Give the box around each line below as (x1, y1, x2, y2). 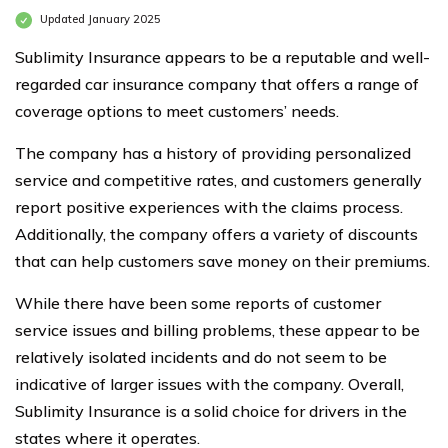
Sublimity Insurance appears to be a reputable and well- (15, 47, 430, 67)
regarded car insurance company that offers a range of (15, 74, 419, 94)
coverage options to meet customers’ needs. (15, 101, 339, 121)
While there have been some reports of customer (15, 293, 381, 313)
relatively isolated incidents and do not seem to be (15, 347, 387, 367)
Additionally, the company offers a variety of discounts (15, 224, 418, 244)
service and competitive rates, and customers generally (15, 170, 422, 190)
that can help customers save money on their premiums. (15, 251, 430, 271)
